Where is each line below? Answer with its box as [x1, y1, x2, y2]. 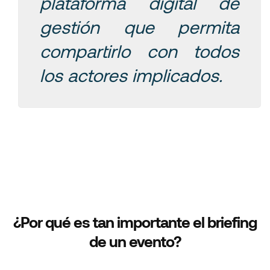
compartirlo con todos [40, 40, 239, 62]
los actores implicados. [40, 64, 222, 86]
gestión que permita [40, 16, 239, 38]
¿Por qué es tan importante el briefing [13, 212, 257, 231]
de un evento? [89, 231, 181, 250]
